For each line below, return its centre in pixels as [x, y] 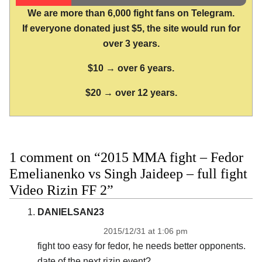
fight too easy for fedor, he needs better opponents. [141, 246]
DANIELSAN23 [70, 212]
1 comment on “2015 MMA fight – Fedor [126, 157]
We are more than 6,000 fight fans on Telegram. [131, 13]
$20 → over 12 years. [131, 93]
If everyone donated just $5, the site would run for [131, 29]
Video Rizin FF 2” [61, 190]
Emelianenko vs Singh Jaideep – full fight [128, 173]
